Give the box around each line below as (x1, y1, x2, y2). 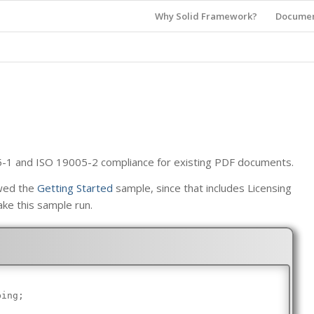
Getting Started (37, 180, 114, 195)
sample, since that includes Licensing (113, 180, 292, 195)
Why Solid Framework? (154, 10, 257, 22)
